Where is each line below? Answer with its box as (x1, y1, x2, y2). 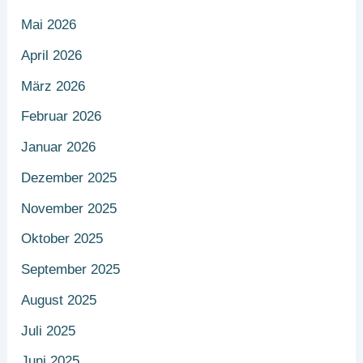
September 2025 (21, 262, 121, 278)
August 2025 (21, 292, 97, 308)
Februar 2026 (21, 109, 102, 125)
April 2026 (21, 47, 83, 63)
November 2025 (21, 200, 117, 216)
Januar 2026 (21, 139, 96, 156)
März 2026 (21, 78, 86, 94)
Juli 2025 (21, 322, 76, 339)
